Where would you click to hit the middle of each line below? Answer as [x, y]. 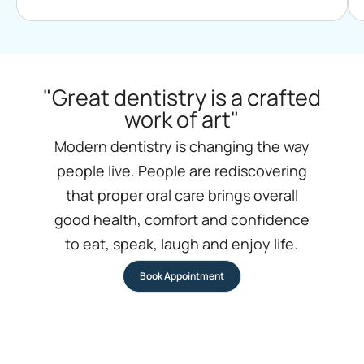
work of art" [182, 119]
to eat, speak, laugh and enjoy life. [182, 243]
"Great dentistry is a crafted [182, 97]
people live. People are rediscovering [182, 170]
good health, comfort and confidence [182, 219]
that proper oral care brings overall [182, 195]
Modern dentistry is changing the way [182, 146]
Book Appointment [182, 275]
